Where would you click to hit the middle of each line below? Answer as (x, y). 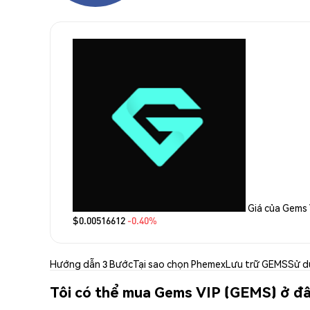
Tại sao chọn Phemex (179, 263)
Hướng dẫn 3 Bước (91, 263)
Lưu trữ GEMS (257, 263)
